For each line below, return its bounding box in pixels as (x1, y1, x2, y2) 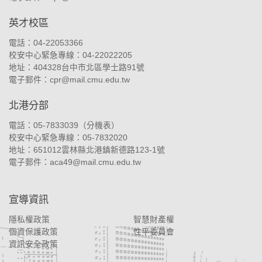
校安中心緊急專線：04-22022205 (9, 51, 132, 60)
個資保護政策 (9, 227, 58, 237)
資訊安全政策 (9, 240, 58, 249)
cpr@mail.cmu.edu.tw (50, 75, 130, 85)
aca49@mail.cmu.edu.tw (50, 158, 141, 167)
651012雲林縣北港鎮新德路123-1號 (33, 146, 165, 155)
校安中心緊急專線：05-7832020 (9, 133, 127, 143)
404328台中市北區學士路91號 (33, 63, 144, 73)
